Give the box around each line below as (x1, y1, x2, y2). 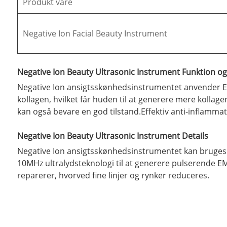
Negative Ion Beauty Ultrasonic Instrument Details (17, 130, 208, 142)
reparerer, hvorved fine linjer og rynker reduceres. (17, 170, 209, 181)
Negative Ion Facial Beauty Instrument (22, 28, 167, 40)
